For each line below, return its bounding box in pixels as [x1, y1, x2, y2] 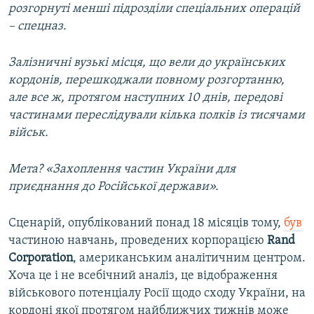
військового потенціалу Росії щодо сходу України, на [8, 286, 306, 300]
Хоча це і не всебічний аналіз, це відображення [8, 268, 278, 282]
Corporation [8, 251, 73, 265]
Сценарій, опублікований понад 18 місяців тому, [8, 216, 284, 230]
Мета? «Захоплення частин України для [8, 162, 235, 176]
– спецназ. [8, 19, 67, 33]
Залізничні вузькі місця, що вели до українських [8, 55, 285, 69]
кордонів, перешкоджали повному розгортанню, [8, 73, 285, 87]
